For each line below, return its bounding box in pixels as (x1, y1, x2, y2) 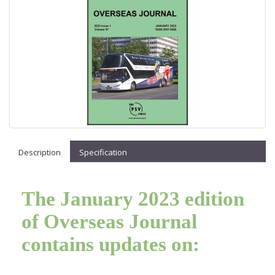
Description (18, 147, 61, 158)
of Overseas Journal (21, 211, 197, 233)
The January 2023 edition (21, 188, 244, 210)
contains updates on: (21, 233, 199, 255)
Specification (79, 147, 127, 158)
